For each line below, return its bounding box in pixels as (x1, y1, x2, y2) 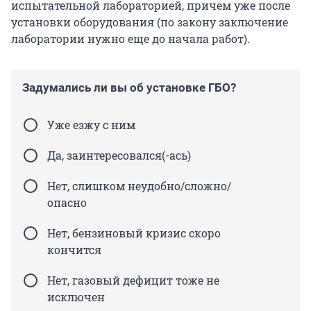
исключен (47, 289, 105, 305)
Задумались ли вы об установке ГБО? (22, 81, 236, 95)
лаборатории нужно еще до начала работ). (11, 31, 250, 47)
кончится (47, 242, 101, 258)
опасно (47, 195, 87, 210)
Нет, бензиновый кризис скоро (47, 226, 221, 241)
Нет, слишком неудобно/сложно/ (47, 178, 231, 194)
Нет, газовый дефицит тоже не (47, 273, 219, 288)
